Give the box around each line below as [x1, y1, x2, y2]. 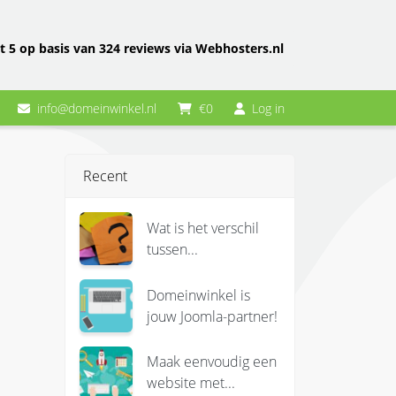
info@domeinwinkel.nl [37, 99, 156, 117]
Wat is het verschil [146, 218, 259, 239]
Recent [83, 166, 127, 187]
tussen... [146, 240, 198, 260]
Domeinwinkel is [146, 285, 250, 305]
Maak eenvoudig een [146, 352, 277, 372]
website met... [146, 373, 235, 393]
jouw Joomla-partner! [146, 306, 278, 326]
